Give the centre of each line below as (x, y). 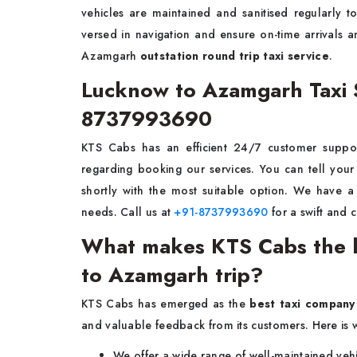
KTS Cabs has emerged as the (166, 304)
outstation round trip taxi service (234, 56)
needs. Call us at (128, 212)
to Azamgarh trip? (175, 275)
